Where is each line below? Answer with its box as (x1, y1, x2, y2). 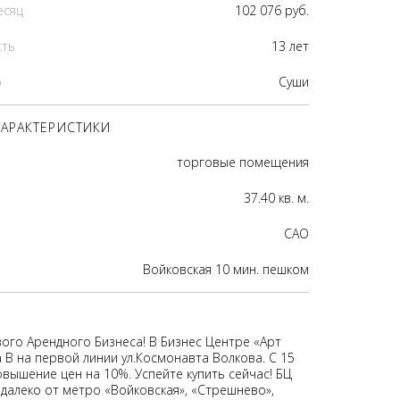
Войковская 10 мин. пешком (143, 261, 309, 278)
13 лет (271, 37, 309, 54)
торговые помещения (177, 154, 309, 171)
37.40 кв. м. (244, 189, 309, 206)
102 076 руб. (235, 2, 309, 19)
